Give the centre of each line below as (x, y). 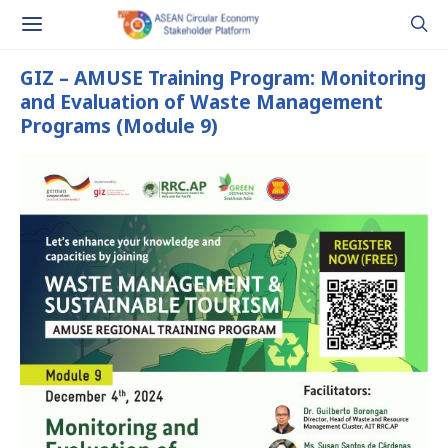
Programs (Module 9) (119, 125)
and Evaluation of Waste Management (201, 101)
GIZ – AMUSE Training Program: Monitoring (223, 77)
